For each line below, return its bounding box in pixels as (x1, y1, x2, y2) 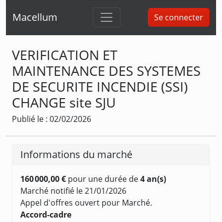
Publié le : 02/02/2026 (12, 113, 91, 124)
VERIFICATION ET (12, 45, 117, 64)
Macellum (12, 10, 57, 24)
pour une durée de (66, 173, 140, 184)
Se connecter (154, 12, 203, 23)
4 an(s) (140, 173, 166, 184)
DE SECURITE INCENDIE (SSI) (12, 77, 188, 96)
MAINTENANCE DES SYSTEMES (12, 61, 201, 80)
